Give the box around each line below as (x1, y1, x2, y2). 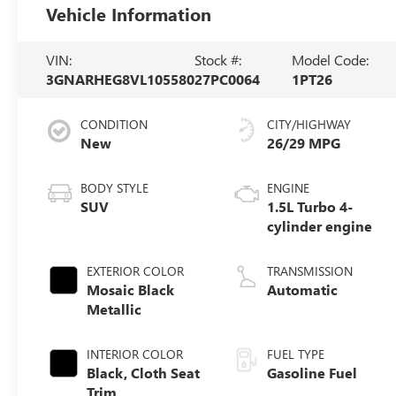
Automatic (267, 279, 339, 299)
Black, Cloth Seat (87, 362, 201, 382)
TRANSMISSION (267, 262, 354, 279)
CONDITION (80, 115, 148, 133)
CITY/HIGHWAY (267, 115, 352, 133)
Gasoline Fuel (267, 362, 358, 382)
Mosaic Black (87, 279, 175, 299)
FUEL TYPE (267, 345, 325, 362)
